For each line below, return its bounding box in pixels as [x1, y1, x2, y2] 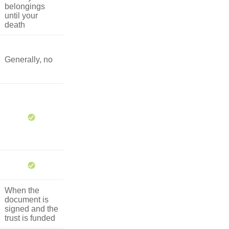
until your [5, 11, 38, 20]
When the [5, 186, 39, 195]
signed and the [5, 204, 58, 213]
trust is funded [5, 213, 55, 222]
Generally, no [5, 55, 53, 64]
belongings [5, 2, 45, 11]
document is [5, 195, 49, 204]
